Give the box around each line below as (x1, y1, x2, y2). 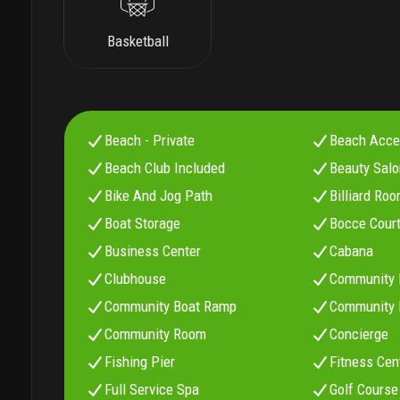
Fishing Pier (104, 353, 176, 371)
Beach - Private (104, 131, 196, 150)
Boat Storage (104, 214, 181, 233)
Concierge (329, 325, 389, 344)
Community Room (104, 325, 207, 344)
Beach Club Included (104, 159, 226, 178)
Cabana (329, 242, 374, 261)
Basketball (106, 32, 169, 51)
